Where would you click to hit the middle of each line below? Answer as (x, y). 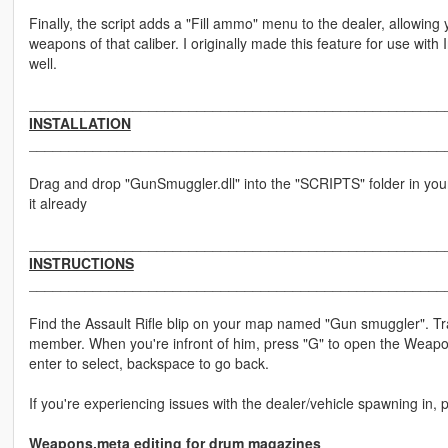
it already (57, 203)
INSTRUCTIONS (81, 263)
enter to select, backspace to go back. (148, 363)
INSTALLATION (79, 123)
